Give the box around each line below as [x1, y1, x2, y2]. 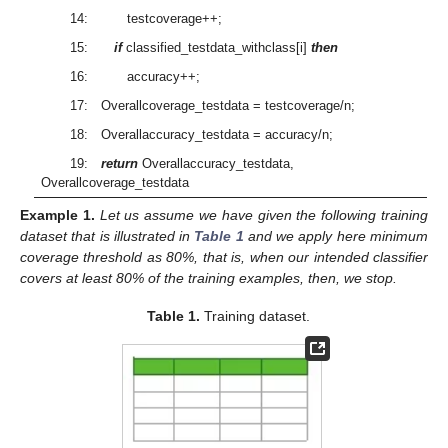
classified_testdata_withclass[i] [121, 39, 311, 55]
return [100, 155, 138, 171]
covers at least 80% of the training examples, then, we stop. [20, 269, 397, 286]
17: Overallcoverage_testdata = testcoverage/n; [69, 97, 355, 113]
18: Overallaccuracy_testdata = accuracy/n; [69, 126, 333, 142]
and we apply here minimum [243, 227, 429, 244]
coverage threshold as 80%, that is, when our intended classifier [20, 248, 428, 265]
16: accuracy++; [69, 68, 200, 84]
